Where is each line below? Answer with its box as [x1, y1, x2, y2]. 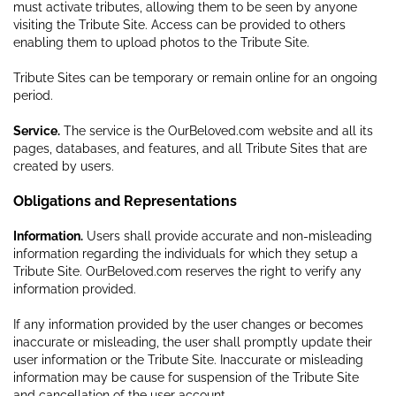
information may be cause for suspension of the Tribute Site [13, 369, 359, 385]
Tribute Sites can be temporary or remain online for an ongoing [13, 70, 377, 85]
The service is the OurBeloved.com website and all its [60, 123, 373, 138]
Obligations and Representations [13, 192, 237, 209]
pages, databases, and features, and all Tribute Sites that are [13, 141, 367, 156]
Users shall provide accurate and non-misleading [83, 228, 372, 243]
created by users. [13, 158, 114, 173]
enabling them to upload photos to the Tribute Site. [13, 34, 309, 49]
